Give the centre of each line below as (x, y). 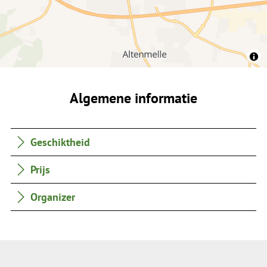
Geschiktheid (60, 142)
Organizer (53, 197)
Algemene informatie (133, 97)
